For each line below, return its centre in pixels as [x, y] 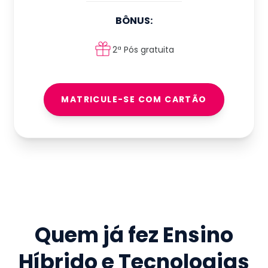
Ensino [198, 235]
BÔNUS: [134, 21]
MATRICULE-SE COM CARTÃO [134, 100]
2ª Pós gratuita [144, 49]
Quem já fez [98, 235]
